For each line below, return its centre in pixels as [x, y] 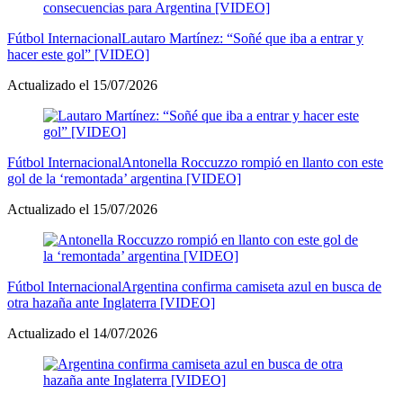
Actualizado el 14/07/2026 [82, 333]
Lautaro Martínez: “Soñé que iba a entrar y [242, 38]
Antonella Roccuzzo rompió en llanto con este [252, 162]
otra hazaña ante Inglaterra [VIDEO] [111, 302]
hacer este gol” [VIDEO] [78, 54]
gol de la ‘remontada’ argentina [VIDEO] [124, 178]
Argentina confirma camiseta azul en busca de [251, 286]
